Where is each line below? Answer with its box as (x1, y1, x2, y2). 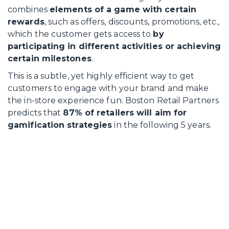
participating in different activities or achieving (8, 41, 221, 51)
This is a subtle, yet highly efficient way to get (8, 71, 194, 81)
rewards (8, 17, 44, 27)
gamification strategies (8, 120, 112, 130)
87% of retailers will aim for (63, 108, 187, 118)
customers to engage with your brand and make (8, 83, 209, 93)
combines (8, 5, 50, 14)
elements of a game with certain (49, 5, 197, 14)
